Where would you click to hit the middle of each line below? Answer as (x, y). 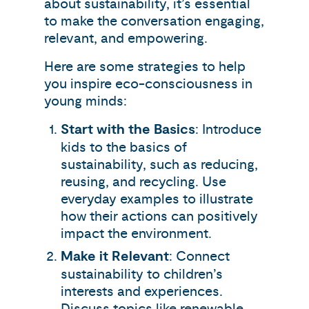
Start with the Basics (128, 130)
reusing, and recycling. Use (143, 182)
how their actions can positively (159, 216)
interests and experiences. (142, 291)
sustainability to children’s (142, 274)
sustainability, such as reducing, (159, 165)
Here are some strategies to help (145, 67)
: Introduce (228, 129)
